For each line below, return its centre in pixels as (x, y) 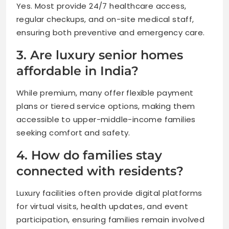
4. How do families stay (89, 155)
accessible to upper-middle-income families (106, 120)
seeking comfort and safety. (73, 133)
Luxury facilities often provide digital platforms (109, 193)
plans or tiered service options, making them (106, 106)
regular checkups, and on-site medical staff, (105, 19)
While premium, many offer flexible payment (105, 93)
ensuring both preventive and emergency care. (111, 33)
